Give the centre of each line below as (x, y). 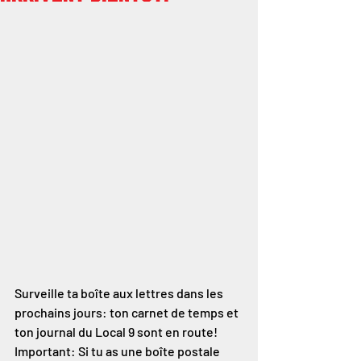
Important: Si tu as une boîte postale (118, 351)
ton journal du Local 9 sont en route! (117, 331)
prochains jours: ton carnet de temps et (128, 312)
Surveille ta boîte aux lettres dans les (120, 293)
